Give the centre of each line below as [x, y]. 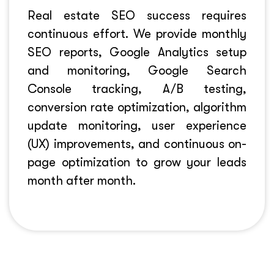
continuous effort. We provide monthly [137, 34]
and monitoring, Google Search [137, 71]
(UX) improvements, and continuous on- [137, 144]
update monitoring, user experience [137, 126]
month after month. [82, 181]
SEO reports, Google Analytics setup [137, 52]
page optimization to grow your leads [137, 162]
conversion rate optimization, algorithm [137, 107]
